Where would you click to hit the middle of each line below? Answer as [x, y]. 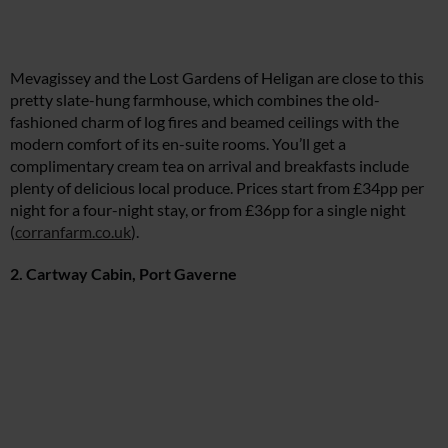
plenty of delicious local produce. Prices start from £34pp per [217, 188]
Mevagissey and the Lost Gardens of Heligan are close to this [217, 78]
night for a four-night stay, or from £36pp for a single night [208, 210]
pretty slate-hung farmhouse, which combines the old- [195, 100]
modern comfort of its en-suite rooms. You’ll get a [178, 144]
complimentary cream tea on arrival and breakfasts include [209, 166]
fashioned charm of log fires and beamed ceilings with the [204, 122]
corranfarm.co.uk [73, 232]
